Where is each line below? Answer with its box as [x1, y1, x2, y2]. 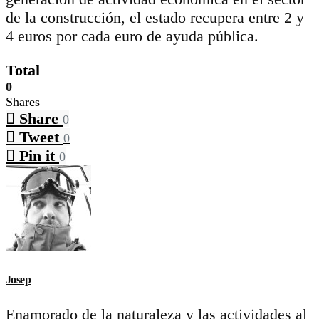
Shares [6, 94, 40, 109]
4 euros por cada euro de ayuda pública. [6, 26, 258, 45]
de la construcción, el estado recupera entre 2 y [6, 8, 304, 26]
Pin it [19, 146, 55, 164]
